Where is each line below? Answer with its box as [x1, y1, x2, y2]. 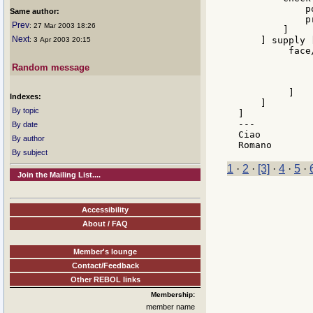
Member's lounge [73, 247, 137, 256]
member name [146, 302, 195, 311]
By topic [12, 106, 39, 115]
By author [12, 134, 45, 143]
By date [12, 120, 38, 129]
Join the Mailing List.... [17, 170, 101, 179]
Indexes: [10, 92, 41, 101]
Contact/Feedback [71, 261, 139, 270]
